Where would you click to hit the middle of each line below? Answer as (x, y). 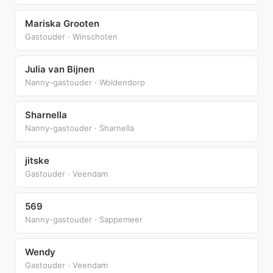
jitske (37, 160)
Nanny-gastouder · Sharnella (80, 128)
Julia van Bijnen (60, 69)
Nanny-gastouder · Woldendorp (85, 82)
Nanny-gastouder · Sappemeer (84, 219)
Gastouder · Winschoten (71, 36)
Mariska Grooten (62, 23)
